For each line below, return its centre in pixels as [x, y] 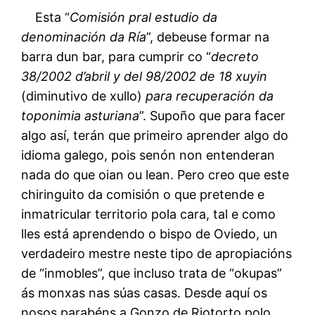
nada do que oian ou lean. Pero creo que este [155, 174]
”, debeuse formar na [208, 37]
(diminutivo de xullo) [84, 96]
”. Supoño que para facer [213, 115]
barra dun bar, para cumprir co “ [116, 56]
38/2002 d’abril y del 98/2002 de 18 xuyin [144, 76]
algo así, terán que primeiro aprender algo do [155, 135]
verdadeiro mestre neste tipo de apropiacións [157, 253]
